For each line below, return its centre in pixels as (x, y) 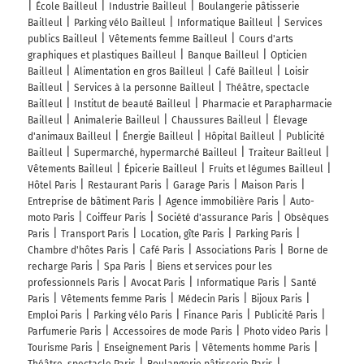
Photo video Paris (282, 332)
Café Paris (162, 251)
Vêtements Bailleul (70, 169)
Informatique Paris (238, 283)
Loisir (297, 72)
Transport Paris (95, 234)
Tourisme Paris (60, 348)
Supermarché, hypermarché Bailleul (156, 153)
